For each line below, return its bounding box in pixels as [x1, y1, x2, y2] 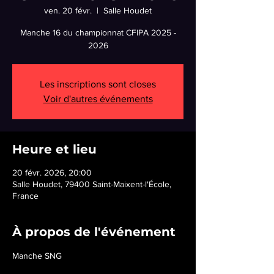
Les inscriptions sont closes [40, 79, 156, 89]
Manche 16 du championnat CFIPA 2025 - [20, 28, 176, 37]
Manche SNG [12, 251, 62, 261]
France [12, 191, 39, 201]
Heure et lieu [12, 142, 97, 157]
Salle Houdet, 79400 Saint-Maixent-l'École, [12, 179, 171, 189]
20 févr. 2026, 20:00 [12, 168, 92, 177]
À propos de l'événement [12, 224, 176, 239]
